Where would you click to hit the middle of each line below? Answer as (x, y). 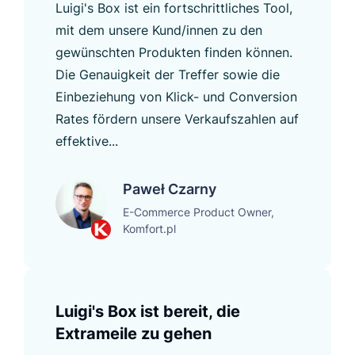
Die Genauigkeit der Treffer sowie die (168, 74)
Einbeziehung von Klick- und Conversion (176, 96)
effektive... (87, 141)
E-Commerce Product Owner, (198, 212)
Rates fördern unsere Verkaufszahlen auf (177, 118)
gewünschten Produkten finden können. (174, 52)
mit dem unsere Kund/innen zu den (159, 30)
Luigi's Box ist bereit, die (148, 311)
